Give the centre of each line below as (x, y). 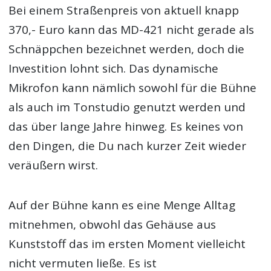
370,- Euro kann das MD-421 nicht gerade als (132, 29)
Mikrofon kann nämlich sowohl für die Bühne (133, 87)
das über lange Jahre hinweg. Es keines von (126, 126)
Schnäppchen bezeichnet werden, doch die (127, 49)
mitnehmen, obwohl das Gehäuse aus (113, 225)
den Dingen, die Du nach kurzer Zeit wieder (128, 145)
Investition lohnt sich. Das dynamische (114, 68)
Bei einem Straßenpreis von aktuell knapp (124, 10)
